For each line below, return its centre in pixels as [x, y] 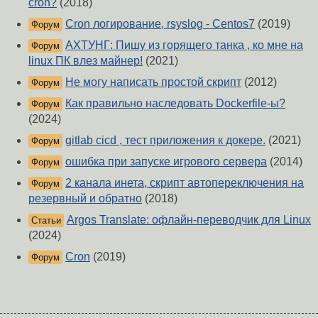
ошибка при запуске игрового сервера [166, 161]
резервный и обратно [85, 198]
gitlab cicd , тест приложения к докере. [165, 140]
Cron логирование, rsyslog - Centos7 [160, 23]
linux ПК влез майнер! [86, 60]
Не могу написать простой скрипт [153, 82]
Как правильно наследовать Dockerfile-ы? [175, 103]
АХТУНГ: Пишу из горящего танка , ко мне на [184, 45]
